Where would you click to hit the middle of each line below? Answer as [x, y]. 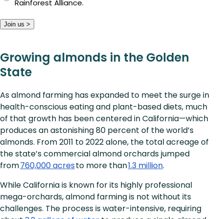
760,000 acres [47, 166]
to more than [101, 166]
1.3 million [145, 166]
